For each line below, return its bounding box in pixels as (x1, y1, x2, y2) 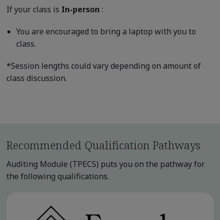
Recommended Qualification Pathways (6, 137, 200, 152)
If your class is (6, 3, 61, 15)
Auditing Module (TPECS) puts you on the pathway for (6, 158, 205, 169)
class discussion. (6, 72, 67, 83)
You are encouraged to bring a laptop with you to (16, 26, 196, 37)
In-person (61, 3, 102, 15)
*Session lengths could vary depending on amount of (6, 60, 201, 71)
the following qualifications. (6, 170, 109, 182)
